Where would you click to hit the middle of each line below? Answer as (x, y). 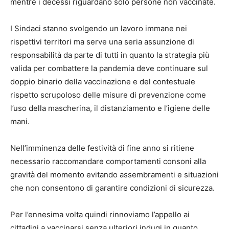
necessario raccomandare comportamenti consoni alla (108, 162)
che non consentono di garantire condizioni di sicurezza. (112, 188)
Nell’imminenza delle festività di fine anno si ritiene (102, 148)
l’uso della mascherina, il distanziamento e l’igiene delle (110, 108)
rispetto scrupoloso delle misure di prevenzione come (108, 95)
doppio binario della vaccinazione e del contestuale (103, 82)
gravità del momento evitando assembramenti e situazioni (114, 175)
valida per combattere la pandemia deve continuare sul (109, 68)
